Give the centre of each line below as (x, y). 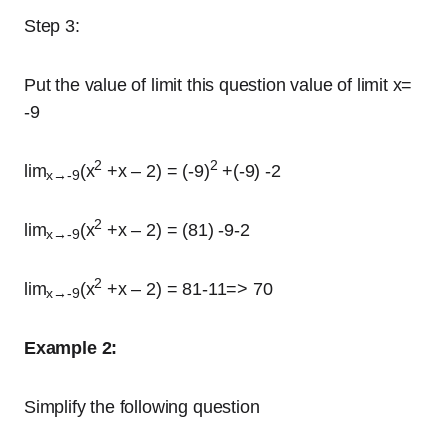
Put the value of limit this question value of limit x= (218, 85)
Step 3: (52, 26)
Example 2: (71, 348)
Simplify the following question (144, 407)
